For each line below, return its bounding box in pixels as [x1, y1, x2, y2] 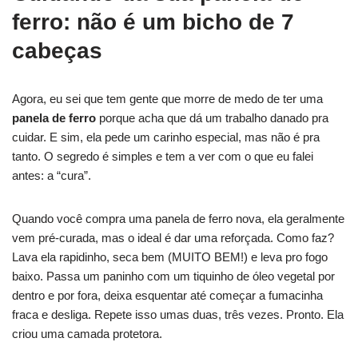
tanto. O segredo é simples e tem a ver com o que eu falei [12, 149, 313, 163]
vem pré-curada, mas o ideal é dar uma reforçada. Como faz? [12, 230, 334, 245]
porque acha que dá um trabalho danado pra [96, 110, 328, 125]
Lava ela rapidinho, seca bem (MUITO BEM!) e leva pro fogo [12, 249, 328, 264]
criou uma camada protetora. [12, 326, 162, 340]
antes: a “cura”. [12, 168, 91, 182]
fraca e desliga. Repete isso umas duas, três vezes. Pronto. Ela [12, 307, 344, 321]
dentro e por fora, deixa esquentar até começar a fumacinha [12, 288, 323, 302]
